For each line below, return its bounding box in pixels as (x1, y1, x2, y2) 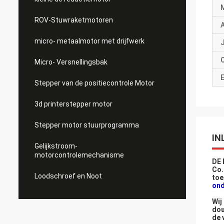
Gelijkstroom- (34, 142, 77, 150)
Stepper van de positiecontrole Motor (34, 79, 154, 87)
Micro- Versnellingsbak (34, 58, 107, 66)
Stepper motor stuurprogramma (34, 121, 139, 129)
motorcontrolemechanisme (34, 151, 124, 159)
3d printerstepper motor (34, 100, 112, 108)
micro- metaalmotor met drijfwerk (34, 37, 144, 45)
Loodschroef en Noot (34, 172, 102, 180)
